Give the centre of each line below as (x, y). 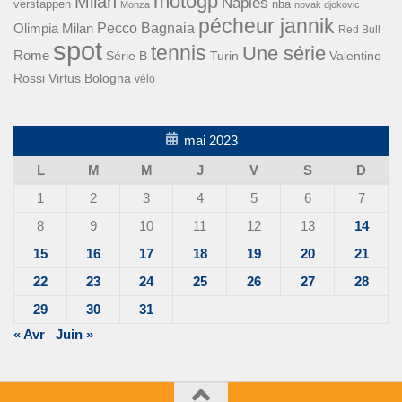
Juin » (74, 334)
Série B (127, 56)
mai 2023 (210, 140)
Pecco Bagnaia (146, 28)
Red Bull (359, 29)
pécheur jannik (267, 26)
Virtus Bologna (90, 78)
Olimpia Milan (53, 28)
